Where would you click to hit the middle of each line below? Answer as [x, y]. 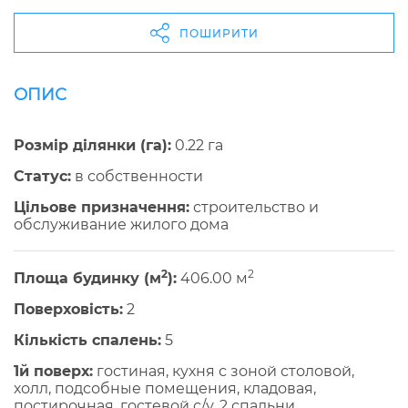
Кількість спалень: [87, 341]
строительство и [254, 208]
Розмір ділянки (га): [92, 146]
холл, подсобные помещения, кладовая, [165, 389]
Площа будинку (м [87, 279]
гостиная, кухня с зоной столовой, [224, 372]
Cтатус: [42, 177]
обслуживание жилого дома [121, 225]
